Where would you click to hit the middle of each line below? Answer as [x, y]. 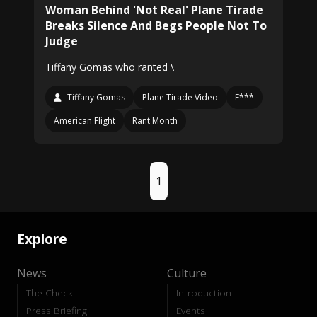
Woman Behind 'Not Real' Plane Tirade [154, 10]
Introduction [204, 293]
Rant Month [155, 121]
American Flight [85, 121]
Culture [187, 273]
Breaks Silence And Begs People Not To [156, 25]
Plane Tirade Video [180, 97]
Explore [42, 239]
